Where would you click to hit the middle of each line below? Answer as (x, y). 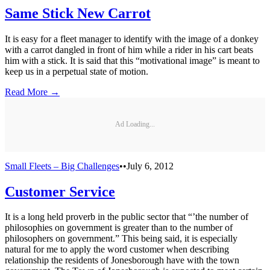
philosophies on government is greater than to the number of (119, 228)
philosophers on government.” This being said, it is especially (121, 239)
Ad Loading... (135, 124)
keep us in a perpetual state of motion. (77, 71)
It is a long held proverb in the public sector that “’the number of (127, 217)
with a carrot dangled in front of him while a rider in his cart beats (129, 49)
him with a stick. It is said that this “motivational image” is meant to (132, 60)
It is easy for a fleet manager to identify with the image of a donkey (132, 39)
